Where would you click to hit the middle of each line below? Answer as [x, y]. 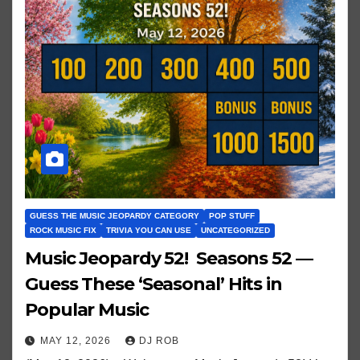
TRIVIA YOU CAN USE [149, 230]
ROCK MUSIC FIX [63, 230]
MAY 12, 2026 [77, 340]
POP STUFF [232, 215]
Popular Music [87, 309]
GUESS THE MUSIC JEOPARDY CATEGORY [115, 215]
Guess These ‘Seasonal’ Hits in [153, 284]
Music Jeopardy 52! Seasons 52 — [169, 258]
